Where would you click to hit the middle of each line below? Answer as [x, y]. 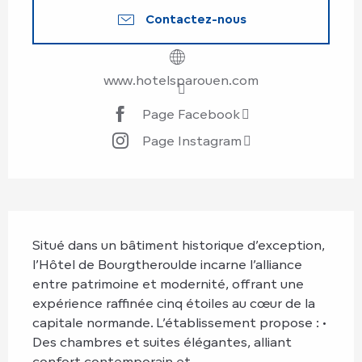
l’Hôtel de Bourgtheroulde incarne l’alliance [167, 264]
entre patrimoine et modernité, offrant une [168, 283]
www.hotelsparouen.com [181, 80]
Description [61, 223]
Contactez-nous [196, 19]
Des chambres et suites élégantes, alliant [162, 341]
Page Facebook [191, 114]
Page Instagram [192, 141]
